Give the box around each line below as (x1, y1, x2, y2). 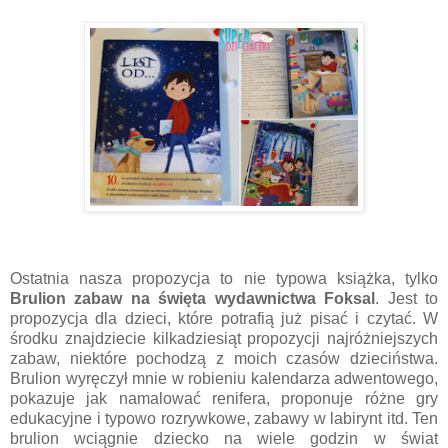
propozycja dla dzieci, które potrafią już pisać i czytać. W (10, 309, 438, 327)
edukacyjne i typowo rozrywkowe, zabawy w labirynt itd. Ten (10, 409, 438, 427)
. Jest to (375, 289, 439, 307)
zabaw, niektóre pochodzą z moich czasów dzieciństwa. (10, 349, 438, 367)
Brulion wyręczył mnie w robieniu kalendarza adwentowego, (10, 369, 438, 387)
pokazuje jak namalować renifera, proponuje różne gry (10, 389, 438, 407)
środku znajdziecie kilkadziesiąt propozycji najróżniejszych (10, 329, 438, 347)
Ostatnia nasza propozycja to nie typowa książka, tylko (10, 269, 438, 287)
